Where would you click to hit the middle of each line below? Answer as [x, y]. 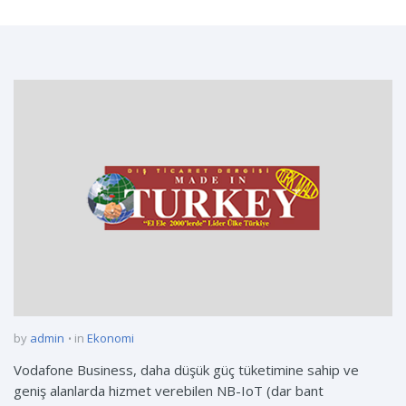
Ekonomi [111, 338]
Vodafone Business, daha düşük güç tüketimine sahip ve [186, 370]
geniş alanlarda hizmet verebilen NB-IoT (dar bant [169, 391]
